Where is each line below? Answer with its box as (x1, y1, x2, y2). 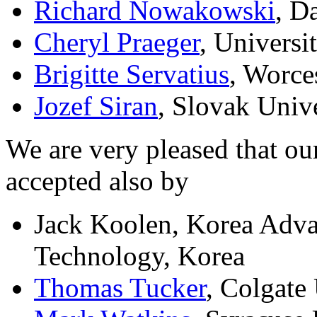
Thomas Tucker (34, 272, 206, 304)
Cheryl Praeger (34, 27, 200, 58)
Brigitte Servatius (34, 59, 229, 90)
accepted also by (6, 166, 189, 197)
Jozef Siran (34, 91, 158, 122)
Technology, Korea (34, 241, 245, 272)
